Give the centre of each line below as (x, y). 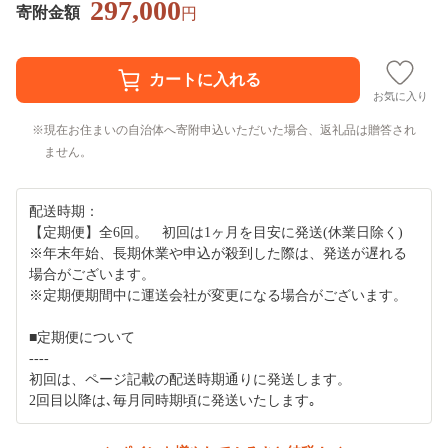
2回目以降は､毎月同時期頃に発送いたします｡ (172, 400)
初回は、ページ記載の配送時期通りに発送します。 (190, 379)
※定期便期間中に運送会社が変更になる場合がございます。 (218, 295)
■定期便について (82, 337)
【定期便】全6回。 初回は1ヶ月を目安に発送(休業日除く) (216, 232)
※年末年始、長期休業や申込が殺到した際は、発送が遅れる (218, 253)
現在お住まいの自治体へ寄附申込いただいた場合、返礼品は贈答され (230, 129)
